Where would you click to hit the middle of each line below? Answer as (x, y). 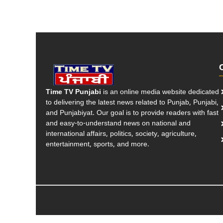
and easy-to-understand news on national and (118, 124)
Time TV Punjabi (73, 93)
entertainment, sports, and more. (98, 145)
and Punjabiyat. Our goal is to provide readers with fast (132, 113)
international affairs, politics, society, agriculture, (121, 134)
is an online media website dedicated (160, 93)
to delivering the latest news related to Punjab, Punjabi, (132, 103)
